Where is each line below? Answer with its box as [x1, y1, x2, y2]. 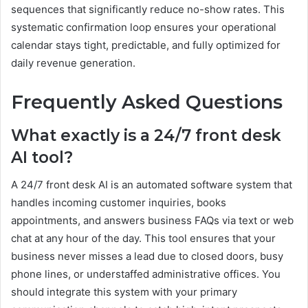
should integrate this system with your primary [11, 285, 237, 299]
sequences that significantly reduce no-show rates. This [11, 3, 285, 16]
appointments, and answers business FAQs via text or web [11, 214, 294, 228]
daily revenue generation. [11, 56, 135, 70]
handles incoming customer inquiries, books [11, 196, 226, 210]
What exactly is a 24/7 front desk [11, 125, 281, 145]
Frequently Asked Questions [11, 91, 283, 114]
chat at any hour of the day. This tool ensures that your [11, 232, 276, 245]
